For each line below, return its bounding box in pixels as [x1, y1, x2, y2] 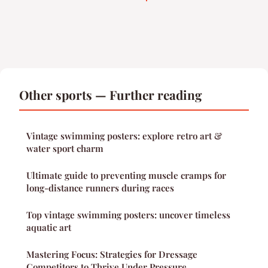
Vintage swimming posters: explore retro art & [26, 130, 222, 142]
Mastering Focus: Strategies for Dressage [26, 248, 197, 261]
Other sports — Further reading [19, 86, 202, 103]
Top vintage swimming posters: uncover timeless [26, 209, 230, 221]
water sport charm [26, 142, 103, 155]
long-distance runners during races [26, 182, 174, 194]
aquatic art [26, 221, 71, 234]
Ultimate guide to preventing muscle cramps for [26, 169, 226, 182]
